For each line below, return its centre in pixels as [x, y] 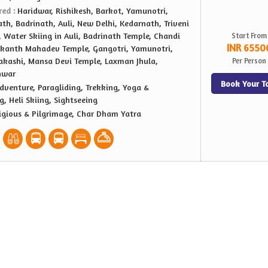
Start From [249, 36]
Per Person [249, 61]
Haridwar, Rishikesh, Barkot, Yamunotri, [93, 10]
